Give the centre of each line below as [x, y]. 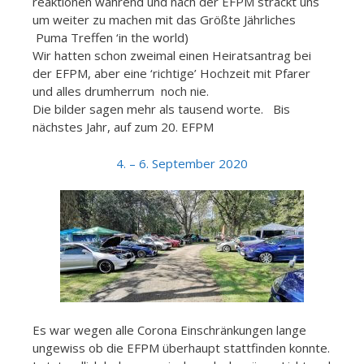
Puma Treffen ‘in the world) [110, 38]
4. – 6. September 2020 [182, 163]
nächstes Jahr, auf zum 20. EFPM [123, 127]
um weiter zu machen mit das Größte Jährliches [164, 20]
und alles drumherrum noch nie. [121, 91]
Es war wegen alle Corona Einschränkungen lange [169, 329]
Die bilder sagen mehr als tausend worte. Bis [161, 109]
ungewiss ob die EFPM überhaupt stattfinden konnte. [181, 347]
